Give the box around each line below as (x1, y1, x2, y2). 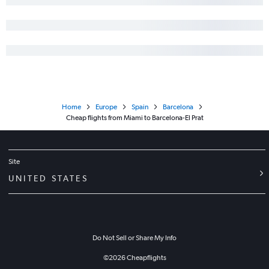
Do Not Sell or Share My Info (92, 234, 177, 243)
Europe (95, 103, 117, 112)
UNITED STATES (8, 174, 88, 184)
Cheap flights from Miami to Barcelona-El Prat (65, 113, 204, 122)
